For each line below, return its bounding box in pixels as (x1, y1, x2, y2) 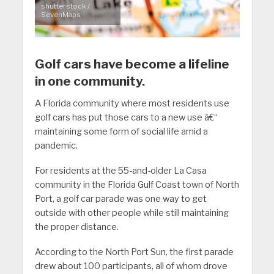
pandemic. (34, 140, 78, 152)
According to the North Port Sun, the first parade (34, 246, 234, 257)
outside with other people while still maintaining (34, 207, 229, 219)
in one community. (34, 73, 145, 89)
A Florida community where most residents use (34, 98, 229, 109)
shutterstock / (40, 2, 90, 11)
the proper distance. (34, 221, 119, 233)
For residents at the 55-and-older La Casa (34, 165, 207, 177)
